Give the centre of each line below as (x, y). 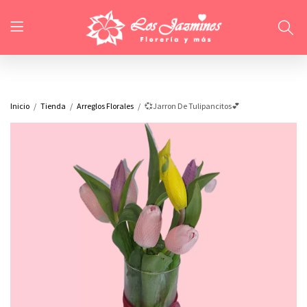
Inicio (20, 106)
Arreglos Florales (105, 106)
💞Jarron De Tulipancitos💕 (192, 106)
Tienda (53, 106)
